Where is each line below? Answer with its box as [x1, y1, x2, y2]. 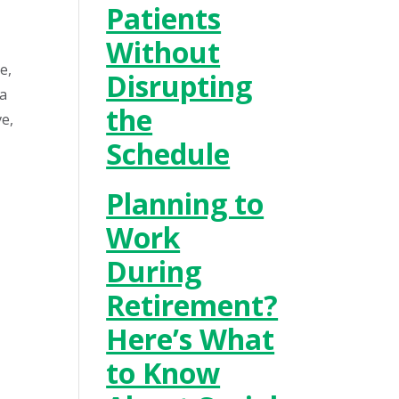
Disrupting [106, 67, 253, 105]
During [106, 252, 202, 290]
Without [106, 33, 221, 71]
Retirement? [106, 286, 279, 324]
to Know [106, 354, 221, 392]
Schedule [106, 134, 231, 173]
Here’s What [106, 320, 275, 358]
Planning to [106, 184, 265, 223]
